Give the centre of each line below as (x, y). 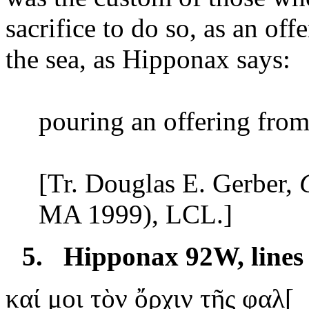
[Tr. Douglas (110, 183)
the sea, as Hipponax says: (148, 59)
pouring (81, 121)
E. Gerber (234, 183)
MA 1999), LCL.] (136, 214)
